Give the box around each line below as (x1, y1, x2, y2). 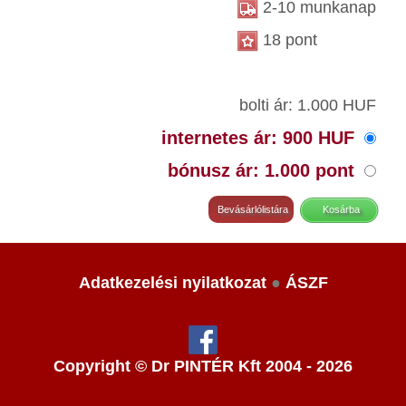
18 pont (258, 31, 317, 49)
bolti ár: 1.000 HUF (239, 96, 376, 114)
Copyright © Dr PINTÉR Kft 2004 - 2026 (53, 357, 353, 375)
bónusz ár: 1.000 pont (168, 160, 360, 180)
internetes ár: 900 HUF (161, 128, 360, 148)
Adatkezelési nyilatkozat (78, 274, 266, 292)
